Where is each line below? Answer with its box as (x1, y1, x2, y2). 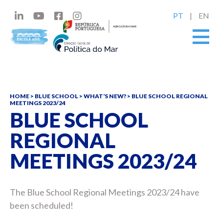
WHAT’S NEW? (84, 92, 126, 100)
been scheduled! (10, 200, 73, 211)
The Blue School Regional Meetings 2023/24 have (10, 187, 199, 197)
